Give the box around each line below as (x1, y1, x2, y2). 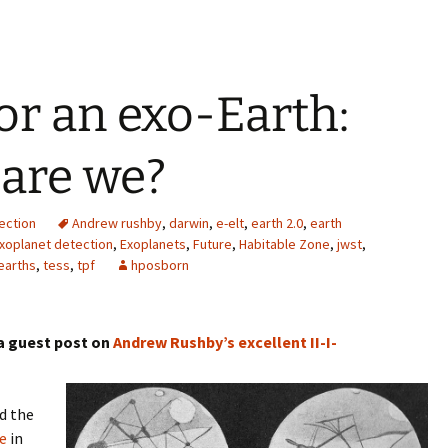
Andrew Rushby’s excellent (113, 332, 307, 353)
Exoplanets (120, 235, 186, 254)
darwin (169, 214, 209, 233)
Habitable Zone (239, 235, 330, 254)
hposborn (131, 256, 189, 275)
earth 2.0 (251, 214, 303, 233)
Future (193, 235, 232, 254)
